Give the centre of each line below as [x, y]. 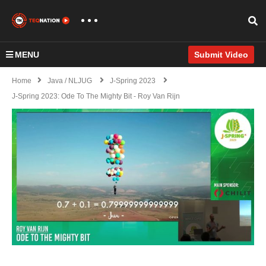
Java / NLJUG [70, 81]
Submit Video [221, 55]
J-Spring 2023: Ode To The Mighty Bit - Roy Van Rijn [96, 96]
